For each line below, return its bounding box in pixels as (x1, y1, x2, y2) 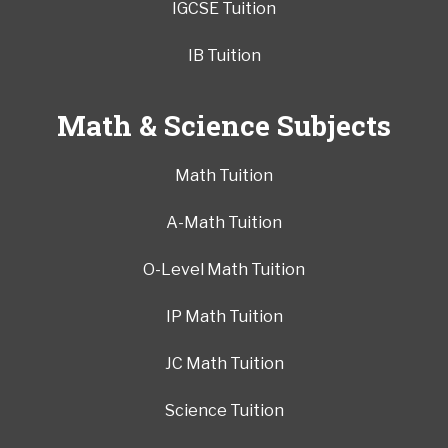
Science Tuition (164, 401, 284, 421)
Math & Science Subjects (57, 107, 391, 145)
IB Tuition (187, 46, 261, 66)
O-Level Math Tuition (143, 260, 305, 280)
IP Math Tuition (165, 307, 283, 327)
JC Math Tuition (164, 354, 284, 374)
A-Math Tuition (166, 213, 282, 233)
